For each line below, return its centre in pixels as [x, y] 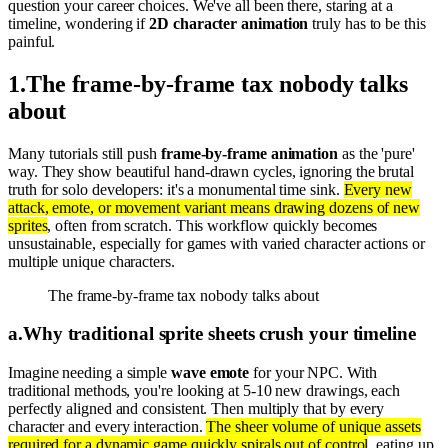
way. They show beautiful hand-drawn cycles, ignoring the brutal [211, 171]
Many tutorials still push [84, 153]
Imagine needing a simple [89, 373]
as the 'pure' [376, 153]
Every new [377, 189]
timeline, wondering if [79, 23]
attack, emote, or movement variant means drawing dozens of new [214, 207]
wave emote [210, 373]
